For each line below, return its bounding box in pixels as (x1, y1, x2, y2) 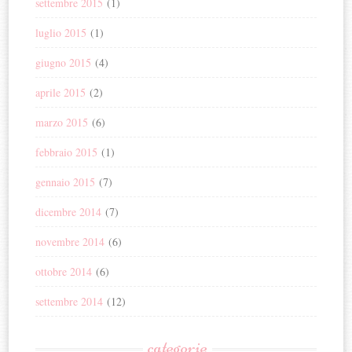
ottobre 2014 (35, 263, 93, 279)
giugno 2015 (35, 54, 92, 70)
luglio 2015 (35, 24, 87, 40)
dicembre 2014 (35, 203, 102, 219)
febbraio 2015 (35, 144, 98, 159)
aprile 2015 (35, 84, 86, 100)
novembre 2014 (35, 233, 105, 249)
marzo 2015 (35, 114, 89, 130)
